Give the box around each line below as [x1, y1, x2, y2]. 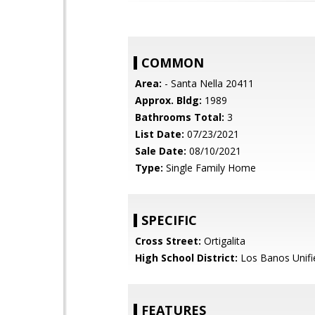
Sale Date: [135, 144, 186, 157]
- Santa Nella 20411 [162, 77, 254, 90]
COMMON [141, 54, 204, 71]
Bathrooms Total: [135, 110, 224, 124]
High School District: [135, 251, 238, 264]
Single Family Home [163, 161, 256, 174]
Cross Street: [135, 234, 201, 247]
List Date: [135, 127, 184, 141]
